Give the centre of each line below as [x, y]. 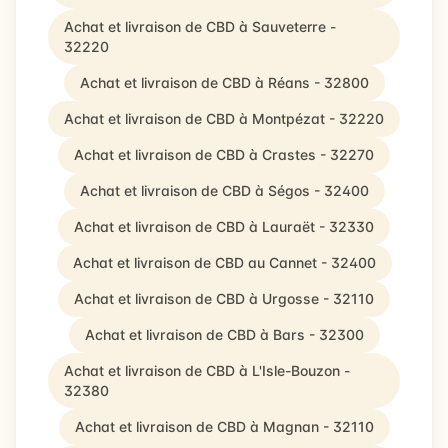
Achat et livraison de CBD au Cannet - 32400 [224, 262]
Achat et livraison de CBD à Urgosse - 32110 [224, 298]
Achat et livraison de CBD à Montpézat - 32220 [224, 118]
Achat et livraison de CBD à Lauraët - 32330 [224, 226]
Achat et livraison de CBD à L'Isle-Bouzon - [207, 370]
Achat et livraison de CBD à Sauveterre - [200, 26]
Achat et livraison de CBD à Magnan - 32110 [224, 426]
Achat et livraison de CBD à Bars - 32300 [224, 334]
